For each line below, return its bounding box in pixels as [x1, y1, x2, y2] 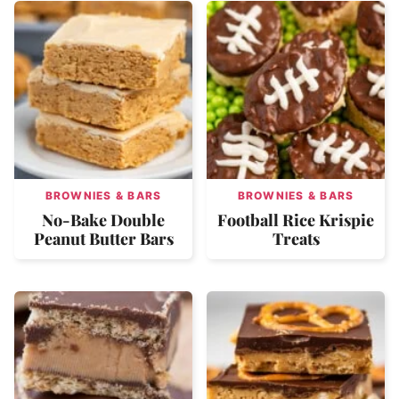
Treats [272, 227, 320, 249]
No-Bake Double [42, 208, 165, 231]
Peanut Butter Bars [33, 227, 174, 249]
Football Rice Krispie [217, 208, 374, 231]
